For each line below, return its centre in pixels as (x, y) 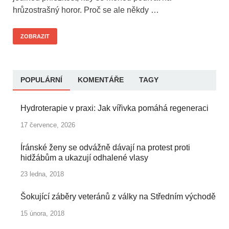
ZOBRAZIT (35, 36)
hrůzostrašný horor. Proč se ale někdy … (86, 10)
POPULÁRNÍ (41, 79)
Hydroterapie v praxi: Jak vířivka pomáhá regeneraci (114, 108)
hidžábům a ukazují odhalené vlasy (84, 157)
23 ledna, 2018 (42, 174)
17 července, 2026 (48, 125)
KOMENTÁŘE (101, 79)
